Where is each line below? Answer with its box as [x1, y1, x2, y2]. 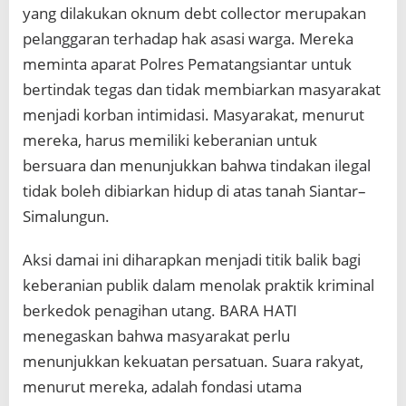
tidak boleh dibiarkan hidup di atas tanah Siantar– [23, 180, 366, 202]
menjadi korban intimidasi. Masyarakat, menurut [23, 104, 364, 126]
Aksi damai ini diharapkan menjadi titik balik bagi [23, 249, 361, 271]
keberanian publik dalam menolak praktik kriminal [23, 275, 374, 296]
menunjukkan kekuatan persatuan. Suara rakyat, [23, 351, 363, 372]
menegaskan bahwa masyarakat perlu [23, 325, 290, 347]
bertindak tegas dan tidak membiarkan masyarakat [23, 79, 381, 101]
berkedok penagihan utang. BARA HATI [23, 300, 297, 322]
